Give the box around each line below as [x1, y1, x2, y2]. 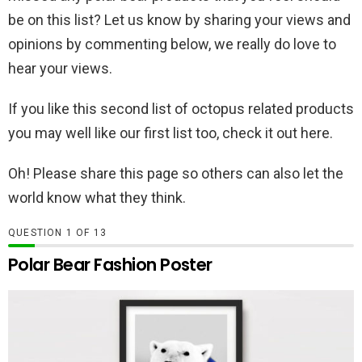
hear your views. [8, 60, 112, 78]
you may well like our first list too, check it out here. [8, 124, 333, 142]
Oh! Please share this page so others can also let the [8, 165, 343, 183]
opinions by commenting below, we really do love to [8, 36, 336, 53]
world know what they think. [8, 189, 186, 207]
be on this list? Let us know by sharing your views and [8, 11, 351, 29]
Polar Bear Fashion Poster [8, 253, 213, 277]
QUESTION [8, 227, 66, 239]
